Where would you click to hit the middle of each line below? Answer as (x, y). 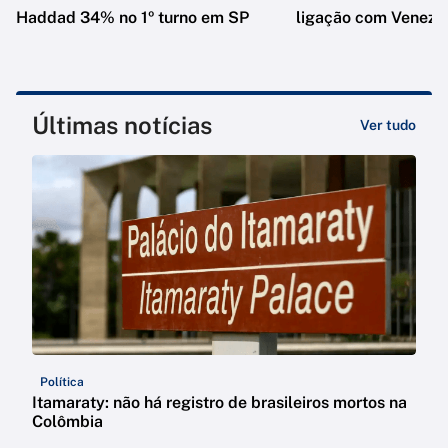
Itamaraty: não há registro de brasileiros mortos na (219, 403)
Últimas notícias (122, 125)
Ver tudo (388, 125)
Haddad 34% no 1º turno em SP (132, 18)
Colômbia (67, 422)
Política (62, 382)
